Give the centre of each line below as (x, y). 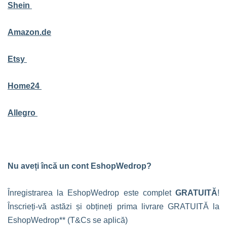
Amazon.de (29, 32)
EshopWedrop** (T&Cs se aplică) (68, 220)
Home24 (25, 86)
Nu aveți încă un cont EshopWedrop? (80, 166)
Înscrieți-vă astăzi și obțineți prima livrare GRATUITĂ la (113, 206)
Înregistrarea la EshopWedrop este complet (91, 193)
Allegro (23, 113)
